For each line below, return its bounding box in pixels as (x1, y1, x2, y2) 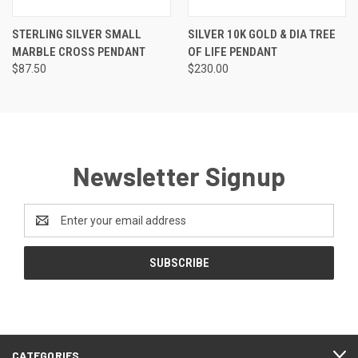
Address (24, 221, 66, 235)
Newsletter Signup (72, 160, 286, 191)
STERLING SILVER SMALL (12, 26, 141, 42)
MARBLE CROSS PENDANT (12, 44, 145, 59)
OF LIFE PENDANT (187, 44, 277, 59)
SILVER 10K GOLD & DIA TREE (187, 26, 336, 42)
